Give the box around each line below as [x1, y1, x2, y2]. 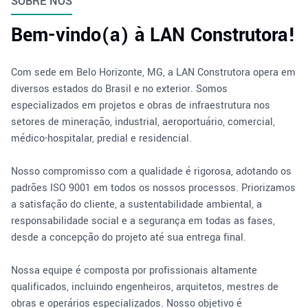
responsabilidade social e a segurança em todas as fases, [11, 214, 275, 228]
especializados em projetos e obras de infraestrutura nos [11, 98, 270, 113]
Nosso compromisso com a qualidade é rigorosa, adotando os [11, 164, 291, 179]
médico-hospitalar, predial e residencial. [11, 131, 192, 146]
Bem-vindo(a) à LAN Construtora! [11, 22, 296, 49]
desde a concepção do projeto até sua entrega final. [11, 230, 246, 245]
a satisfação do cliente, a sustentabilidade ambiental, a [11, 197, 262, 212]
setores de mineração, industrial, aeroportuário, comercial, [11, 115, 275, 129]
